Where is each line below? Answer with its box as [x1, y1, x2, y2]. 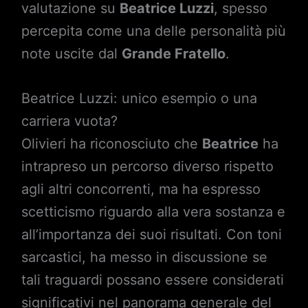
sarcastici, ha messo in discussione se [21, 249, 267, 266]
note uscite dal [21, 45, 122, 63]
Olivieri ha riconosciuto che [21, 135, 202, 153]
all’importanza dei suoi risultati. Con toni [21, 226, 282, 243]
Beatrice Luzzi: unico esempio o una [21, 90, 257, 107]
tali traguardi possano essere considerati [21, 272, 284, 289]
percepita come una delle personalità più [21, 23, 286, 40]
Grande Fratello [121, 45, 225, 63]
